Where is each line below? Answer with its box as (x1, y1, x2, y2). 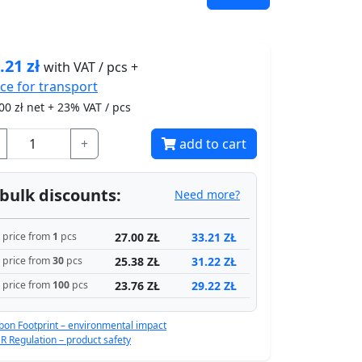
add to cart (179, 134, 246, 153)
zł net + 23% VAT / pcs (11, 99, 131, 115)
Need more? (175, 186, 240, 202)
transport (36, 77, 98, 95)
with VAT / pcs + (44, 57, 138, 76)
